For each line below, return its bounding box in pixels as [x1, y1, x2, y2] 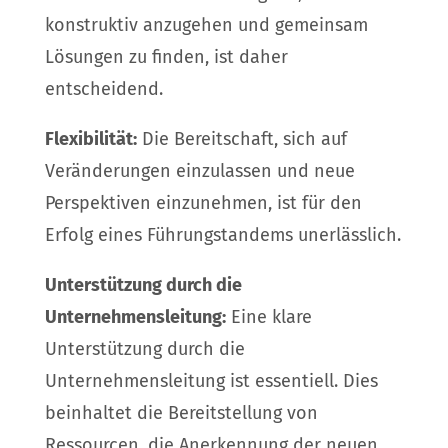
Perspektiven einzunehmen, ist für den [44, 192, 362, 215]
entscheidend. [44, 78, 163, 101]
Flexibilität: [44, 128, 137, 151]
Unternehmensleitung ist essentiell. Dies [44, 370, 378, 393]
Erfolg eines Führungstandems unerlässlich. [44, 224, 401, 247]
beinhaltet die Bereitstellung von [44, 402, 318, 425]
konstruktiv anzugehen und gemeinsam [44, 14, 368, 37]
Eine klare [225, 306, 312, 329]
